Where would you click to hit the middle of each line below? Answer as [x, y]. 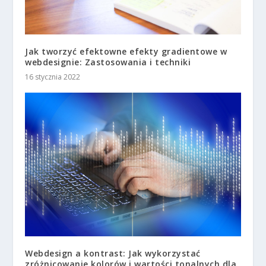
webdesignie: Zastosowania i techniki [108, 62]
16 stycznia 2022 [53, 77]
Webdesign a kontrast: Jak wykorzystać [113, 253]
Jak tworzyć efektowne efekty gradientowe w [126, 51]
